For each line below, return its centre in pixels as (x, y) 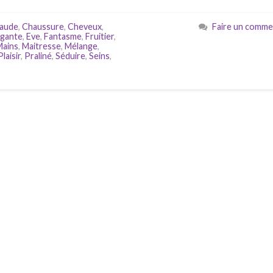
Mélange (81, 46)
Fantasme (63, 36)
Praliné (38, 56)
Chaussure (43, 27)
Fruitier (100, 36)
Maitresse (41, 46)
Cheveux (85, 27)
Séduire (70, 56)
